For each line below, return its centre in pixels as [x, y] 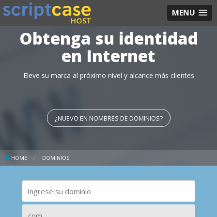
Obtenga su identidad [108, 39]
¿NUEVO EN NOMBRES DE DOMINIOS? [108, 118]
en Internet [108, 56]
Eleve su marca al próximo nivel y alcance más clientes [108, 75]
